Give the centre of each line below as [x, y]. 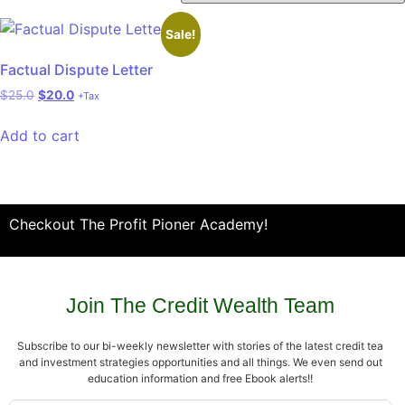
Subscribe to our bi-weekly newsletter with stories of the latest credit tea [200, 346]
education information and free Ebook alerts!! [200, 379]
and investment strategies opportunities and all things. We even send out [200, 363]
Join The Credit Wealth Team [200, 306]
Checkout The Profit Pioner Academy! [138, 224]
